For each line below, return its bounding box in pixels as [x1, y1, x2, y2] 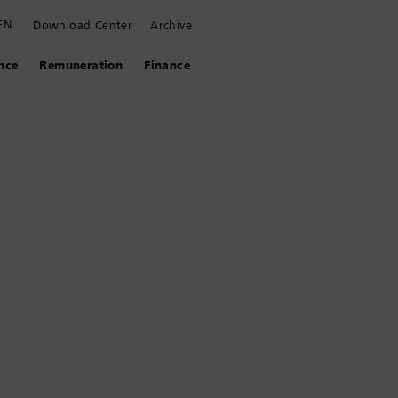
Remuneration [39, 58, 123, 73]
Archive [150, 18, 192, 33]
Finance [144, 58, 190, 73]
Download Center [33, 18, 133, 33]
